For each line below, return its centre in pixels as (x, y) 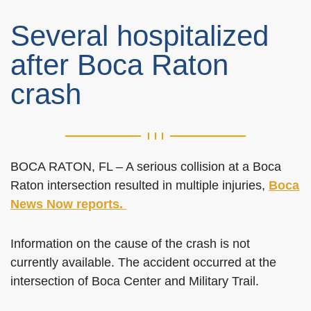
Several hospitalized (140, 36)
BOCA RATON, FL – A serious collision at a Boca (146, 167)
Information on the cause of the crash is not (130, 244)
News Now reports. (68, 204)
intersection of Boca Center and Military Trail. (135, 281)
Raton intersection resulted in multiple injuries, (140, 185)
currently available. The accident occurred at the (143, 262)
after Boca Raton (119, 65)
